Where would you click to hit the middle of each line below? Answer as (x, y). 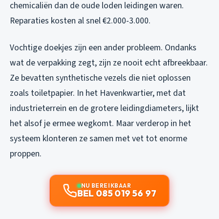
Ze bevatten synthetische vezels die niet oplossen (100, 78)
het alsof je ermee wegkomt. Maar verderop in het (100, 124)
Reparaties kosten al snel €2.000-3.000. (80, 21)
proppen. (26, 154)
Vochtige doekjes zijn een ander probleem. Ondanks (103, 48)
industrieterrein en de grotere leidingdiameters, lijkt (104, 109)
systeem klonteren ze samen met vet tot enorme (99, 139)
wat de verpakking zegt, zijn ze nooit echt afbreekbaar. (109, 63)
